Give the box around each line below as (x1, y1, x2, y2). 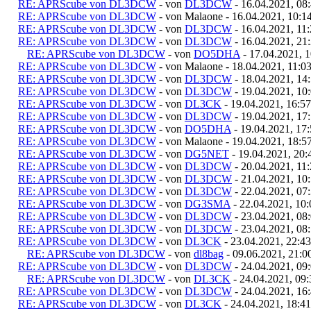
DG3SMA (185, 197, 230, 210)
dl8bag (194, 247, 224, 260)
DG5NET (185, 147, 229, 160)
